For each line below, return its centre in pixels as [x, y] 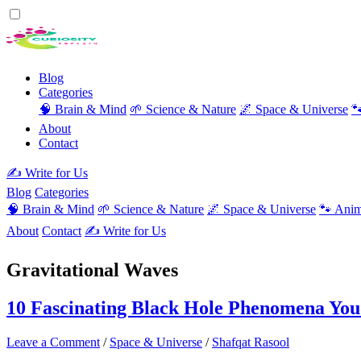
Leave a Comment [53, 342]
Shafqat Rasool [251, 342]
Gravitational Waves [92, 270]
